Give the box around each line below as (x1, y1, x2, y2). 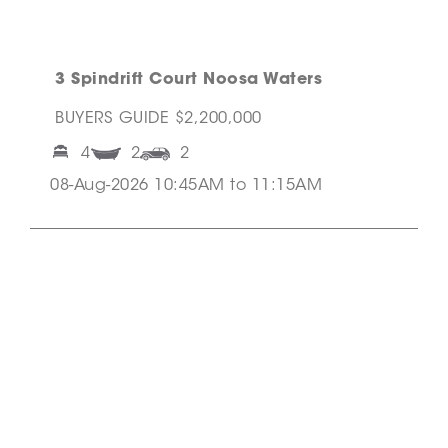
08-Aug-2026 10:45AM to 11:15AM (50, 178, 322, 195)
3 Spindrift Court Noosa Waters (55, 72, 322, 89)
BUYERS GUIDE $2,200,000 (55, 111, 262, 128)
